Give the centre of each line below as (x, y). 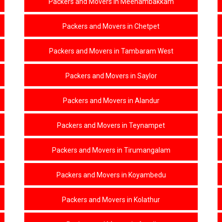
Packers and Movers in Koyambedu (111, 175)
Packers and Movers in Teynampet (111, 125)
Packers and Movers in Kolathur (111, 200)
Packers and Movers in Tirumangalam (111, 150)
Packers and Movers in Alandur (111, 101)
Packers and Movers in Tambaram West (111, 51)
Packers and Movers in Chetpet (111, 26)
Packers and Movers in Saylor (111, 76)
